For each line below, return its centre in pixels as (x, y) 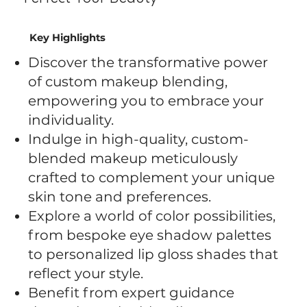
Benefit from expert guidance (132, 292)
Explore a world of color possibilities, (152, 216)
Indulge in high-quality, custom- (139, 139)
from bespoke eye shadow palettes (150, 235)
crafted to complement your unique (152, 177)
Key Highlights (67, 37)
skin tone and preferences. (120, 196)
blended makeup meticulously (133, 158)
